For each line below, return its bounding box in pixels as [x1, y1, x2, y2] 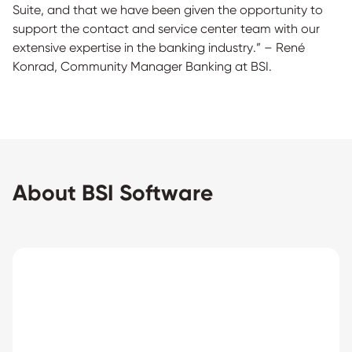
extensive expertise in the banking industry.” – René [13, 40, 305, 55]
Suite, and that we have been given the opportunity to [13, 2, 323, 17]
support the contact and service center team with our [13, 21, 320, 36]
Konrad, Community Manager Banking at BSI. [13, 59, 272, 74]
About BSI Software [13, 180, 213, 206]
